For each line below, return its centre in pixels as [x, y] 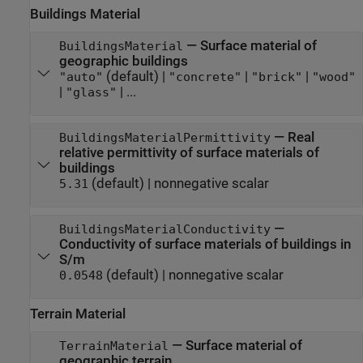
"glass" [91, 92]
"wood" [333, 77]
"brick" [276, 77]
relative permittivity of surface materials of [189, 152]
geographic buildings [123, 61]
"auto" [81, 77]
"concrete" [205, 77]
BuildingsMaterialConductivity [164, 229]
